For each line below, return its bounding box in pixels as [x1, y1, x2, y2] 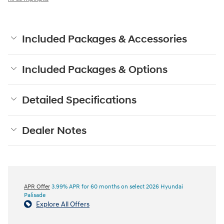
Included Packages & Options [22, 63, 167, 76]
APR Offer [24, 182, 50, 190]
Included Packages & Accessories [22, 32, 187, 46]
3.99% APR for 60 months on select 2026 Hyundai [50, 182, 183, 190]
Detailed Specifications [22, 93, 136, 107]
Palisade [24, 191, 45, 199]
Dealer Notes [22, 124, 86, 137]
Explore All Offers [36, 199, 89, 208]
